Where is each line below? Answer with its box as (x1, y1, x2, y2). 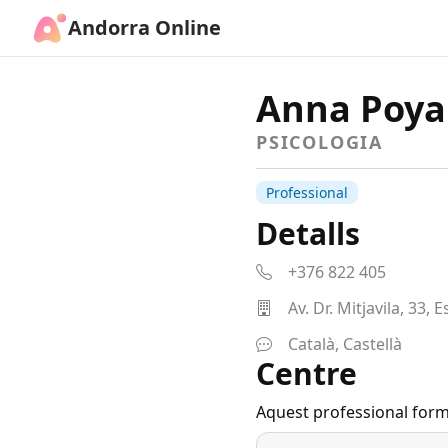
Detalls (256, 213, 360, 254)
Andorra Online (68, 14, 221, 41)
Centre (256, 353, 357, 394)
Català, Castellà (288, 333, 402, 355)
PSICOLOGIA (256, 130, 383, 154)
